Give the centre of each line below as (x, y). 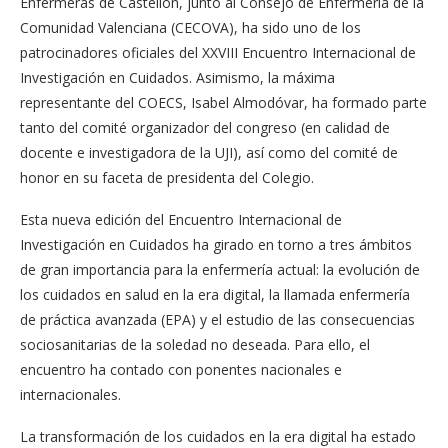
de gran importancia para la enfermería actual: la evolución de (220, 269)
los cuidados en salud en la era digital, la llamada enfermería (215, 294)
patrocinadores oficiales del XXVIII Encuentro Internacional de (218, 52)
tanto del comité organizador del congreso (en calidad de (205, 127)
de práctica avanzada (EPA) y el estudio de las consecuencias (217, 319)
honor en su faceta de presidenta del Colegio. (167, 177)
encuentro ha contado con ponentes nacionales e (181, 369)
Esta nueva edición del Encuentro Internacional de (181, 219)
